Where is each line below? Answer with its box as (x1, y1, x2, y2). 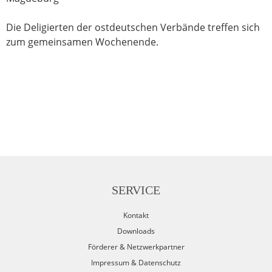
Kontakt (123, 210, 149, 220)
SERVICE (112, 183, 160, 197)
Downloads (117, 226, 155, 236)
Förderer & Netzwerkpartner (87, 242, 185, 252)
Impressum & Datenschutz (91, 257, 181, 268)
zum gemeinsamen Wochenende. (6, 35, 158, 49)
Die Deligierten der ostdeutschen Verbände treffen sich (6, 21, 260, 34)
